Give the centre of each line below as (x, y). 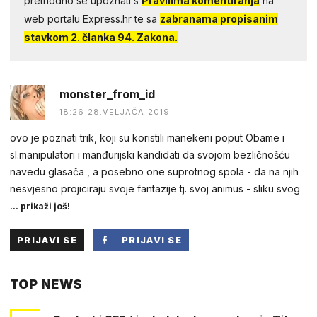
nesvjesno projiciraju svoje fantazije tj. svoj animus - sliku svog (155, 188)
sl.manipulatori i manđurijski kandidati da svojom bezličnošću (150, 154)
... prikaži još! (40, 206)
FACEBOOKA (155, 285)
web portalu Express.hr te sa (92, 18)
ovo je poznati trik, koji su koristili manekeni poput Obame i (147, 137)
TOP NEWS (46, 284)
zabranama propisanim (219, 18)
